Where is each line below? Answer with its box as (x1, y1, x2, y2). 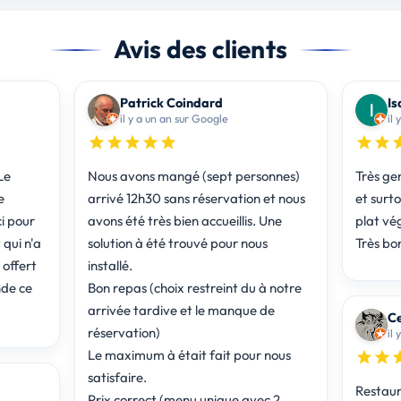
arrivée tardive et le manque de (87, 301, 275, 319)
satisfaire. (87, 368, 147, 386)
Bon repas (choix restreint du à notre (87, 278, 302, 296)
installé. (87, 256, 132, 274)
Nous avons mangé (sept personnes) (87, 166, 300, 184)
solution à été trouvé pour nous (87, 234, 268, 252)
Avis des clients (113, 32, 288, 64)
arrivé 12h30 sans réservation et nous (87, 189, 305, 207)
